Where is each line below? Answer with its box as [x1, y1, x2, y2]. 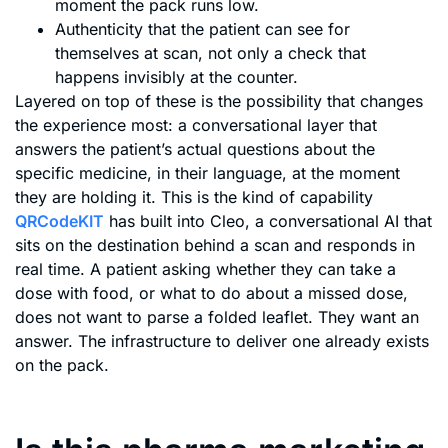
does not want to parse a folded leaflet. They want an [15, 307, 419, 328]
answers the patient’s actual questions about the [15, 139, 375, 160]
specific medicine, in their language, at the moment [15, 163, 400, 184]
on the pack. [15, 355, 109, 376]
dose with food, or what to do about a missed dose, [15, 283, 408, 304]
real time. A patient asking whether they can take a [15, 259, 396, 280]
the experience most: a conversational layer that [15, 115, 377, 136]
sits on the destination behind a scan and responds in [15, 235, 415, 256]
